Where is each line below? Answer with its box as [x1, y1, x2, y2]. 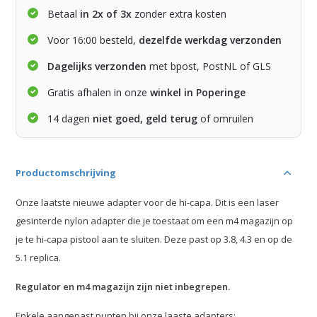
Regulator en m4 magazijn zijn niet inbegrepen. [16, 280, 233, 294]
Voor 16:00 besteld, [47, 33, 139, 47]
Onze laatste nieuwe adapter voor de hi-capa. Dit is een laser [16, 196, 279, 209]
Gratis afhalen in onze [47, 86, 151, 100]
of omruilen [197, 112, 254, 126]
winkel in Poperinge [150, 86, 246, 100]
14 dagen [47, 112, 93, 126]
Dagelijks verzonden [47, 59, 147, 74]
